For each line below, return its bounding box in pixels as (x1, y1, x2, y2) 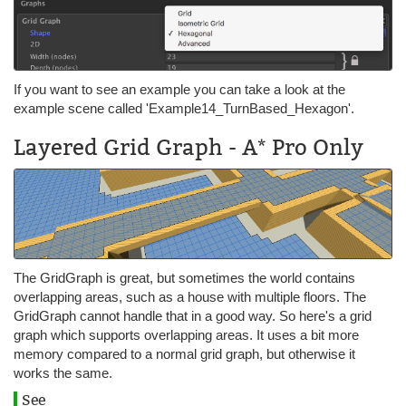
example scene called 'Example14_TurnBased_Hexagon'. (14, 101, 354, 117)
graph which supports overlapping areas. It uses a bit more (14, 326, 359, 343)
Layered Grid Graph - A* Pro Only (14, 134, 363, 161)
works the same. (14, 364, 112, 381)
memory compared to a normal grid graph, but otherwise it (14, 345, 355, 362)
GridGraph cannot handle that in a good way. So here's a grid (14, 307, 372, 324)
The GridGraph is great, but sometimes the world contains (14, 269, 355, 285)
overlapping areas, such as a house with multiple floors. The (14, 288, 366, 304)
